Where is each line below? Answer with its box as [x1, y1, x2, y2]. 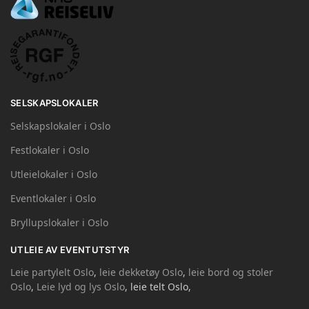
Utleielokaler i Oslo [10, 167, 97, 181]
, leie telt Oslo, [125, 280, 191, 294]
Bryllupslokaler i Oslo [10, 215, 108, 229]
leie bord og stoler [188, 266, 273, 279]
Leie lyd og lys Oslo [37, 280, 125, 294]
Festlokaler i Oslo [10, 143, 89, 157]
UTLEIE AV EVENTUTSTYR [10, 243, 130, 255]
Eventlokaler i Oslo [10, 191, 96, 205]
